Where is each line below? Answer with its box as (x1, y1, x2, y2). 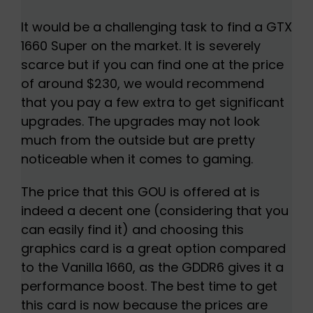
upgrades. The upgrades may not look (20, 112, 260, 131)
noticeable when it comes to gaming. (20, 150, 253, 168)
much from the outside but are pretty (20, 131, 255, 150)
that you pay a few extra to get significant (20, 94, 284, 112)
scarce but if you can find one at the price (20, 56, 284, 74)
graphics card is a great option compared (20, 240, 286, 258)
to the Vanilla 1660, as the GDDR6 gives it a (20, 259, 284, 277)
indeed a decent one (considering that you (20, 202, 289, 220)
